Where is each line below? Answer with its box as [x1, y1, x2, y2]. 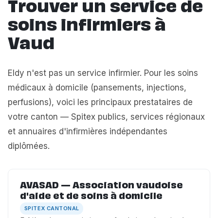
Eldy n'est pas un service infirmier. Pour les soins [8, 68, 198, 78]
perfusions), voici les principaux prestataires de [8, 97, 193, 107]
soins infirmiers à [8, 18, 166, 34]
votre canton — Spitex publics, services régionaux [8, 112, 205, 122]
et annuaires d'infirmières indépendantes [8, 127, 167, 136]
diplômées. [8, 141, 50, 151]
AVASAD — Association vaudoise [20, 182, 183, 190]
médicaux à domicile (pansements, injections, [8, 83, 186, 92]
